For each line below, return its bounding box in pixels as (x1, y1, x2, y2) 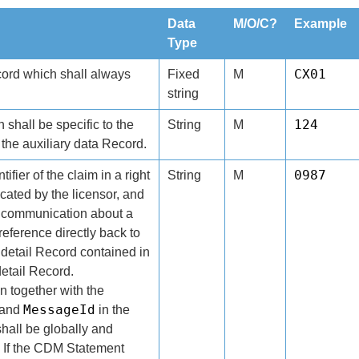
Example (293, 17, 347, 30)
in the (95, 303, 130, 317)
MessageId (22, 302, 95, 317)
